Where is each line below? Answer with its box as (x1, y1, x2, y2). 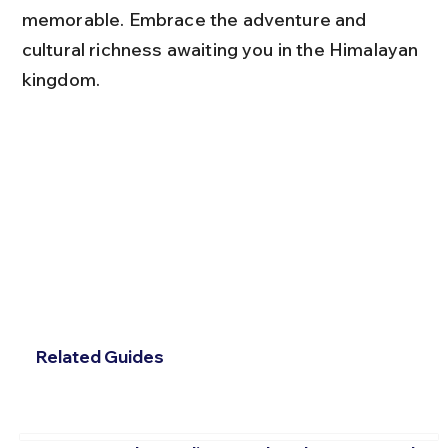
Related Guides (35, 346, 164, 367)
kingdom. (21, 67, 101, 91)
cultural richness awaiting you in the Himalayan (21, 37, 423, 61)
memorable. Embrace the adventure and (21, 7, 371, 31)
